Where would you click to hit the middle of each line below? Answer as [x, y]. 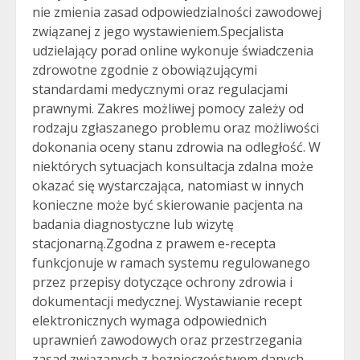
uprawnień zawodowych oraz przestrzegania [167, 340]
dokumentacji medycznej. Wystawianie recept [167, 301]
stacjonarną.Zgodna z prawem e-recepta [154, 243]
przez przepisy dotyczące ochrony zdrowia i [162, 282]
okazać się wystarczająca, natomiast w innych [168, 186]
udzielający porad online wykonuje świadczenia [173, 51]
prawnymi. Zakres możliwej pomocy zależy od [168, 108]
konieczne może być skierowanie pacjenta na [168, 205]
